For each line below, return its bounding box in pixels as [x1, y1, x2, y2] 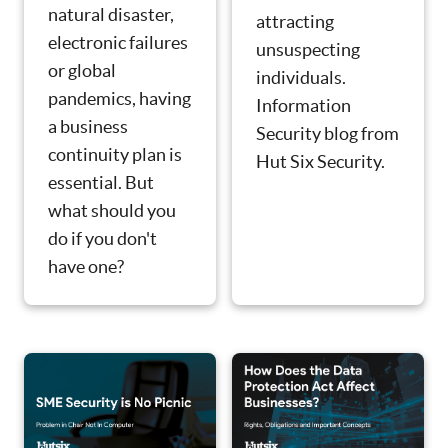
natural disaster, [48, 3, 174, 25]
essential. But [48, 171, 154, 193]
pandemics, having [48, 87, 191, 109]
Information [256, 95, 351, 117]
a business [48, 115, 128, 137]
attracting [256, 11, 334, 33]
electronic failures [48, 31, 188, 53]
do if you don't [48, 227, 157, 249]
